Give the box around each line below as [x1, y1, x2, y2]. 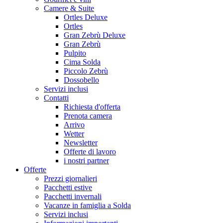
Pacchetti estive [44, 183, 92, 192]
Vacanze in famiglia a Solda [44, 201, 131, 210]
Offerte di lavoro [64, 147, 116, 156]
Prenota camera [64, 111, 112, 120]
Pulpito [64, 49, 86, 57]
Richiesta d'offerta [64, 103, 120, 111]
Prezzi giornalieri [44, 174, 97, 183]
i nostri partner [64, 156, 109, 165]
